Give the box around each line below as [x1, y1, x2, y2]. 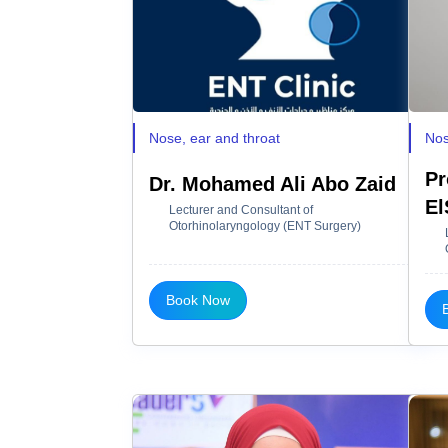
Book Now [166, 291, 230, 308]
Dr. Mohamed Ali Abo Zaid [149, 172, 396, 195]
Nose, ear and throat [149, 129, 280, 146]
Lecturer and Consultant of [169, 202, 313, 217]
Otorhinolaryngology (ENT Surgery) [169, 218, 361, 233]
